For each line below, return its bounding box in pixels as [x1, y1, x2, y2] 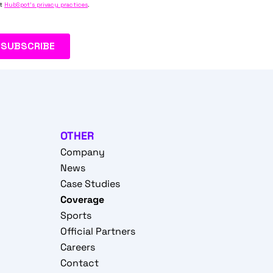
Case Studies [60, 177, 120, 191]
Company [60, 146, 105, 159]
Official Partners [60, 225, 135, 238]
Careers [60, 241, 95, 254]
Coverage [60, 193, 104, 207]
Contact [60, 257, 99, 270]
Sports [60, 209, 91, 222]
